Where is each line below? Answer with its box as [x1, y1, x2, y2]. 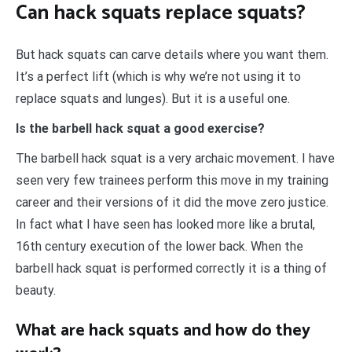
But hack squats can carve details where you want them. [16, 47, 328, 63]
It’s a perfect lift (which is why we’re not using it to [16, 69, 301, 85]
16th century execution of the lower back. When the [16, 239, 303, 255]
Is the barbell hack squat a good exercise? [16, 121, 265, 137]
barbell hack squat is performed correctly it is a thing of [16, 261, 327, 277]
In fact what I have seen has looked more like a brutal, [16, 217, 315, 233]
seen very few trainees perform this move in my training [16, 173, 328, 189]
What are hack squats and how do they [16, 317, 310, 346]
